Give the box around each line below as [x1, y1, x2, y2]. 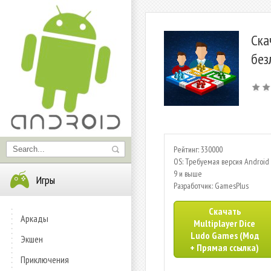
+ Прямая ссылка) [190, 241, 259, 253]
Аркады [21, 212, 48, 224]
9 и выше [174, 168, 202, 179]
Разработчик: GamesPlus [174, 180, 249, 191]
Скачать [208, 205, 241, 217]
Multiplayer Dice [194, 217, 255, 229]
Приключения [21, 253, 69, 266]
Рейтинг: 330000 [174, 144, 223, 155]
